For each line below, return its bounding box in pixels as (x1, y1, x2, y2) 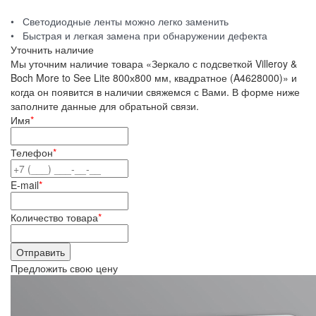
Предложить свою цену (11, 261, 118, 276)
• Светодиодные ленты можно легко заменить (11, 14, 229, 29)
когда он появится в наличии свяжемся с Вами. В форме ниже (11, 85, 300, 99)
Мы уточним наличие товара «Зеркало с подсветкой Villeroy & (11, 56, 297, 71)
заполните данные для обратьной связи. (11, 99, 199, 114)
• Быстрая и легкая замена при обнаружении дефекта (11, 28, 267, 43)
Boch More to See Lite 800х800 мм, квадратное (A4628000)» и (11, 71, 297, 85)
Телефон (11, 145, 53, 160)
